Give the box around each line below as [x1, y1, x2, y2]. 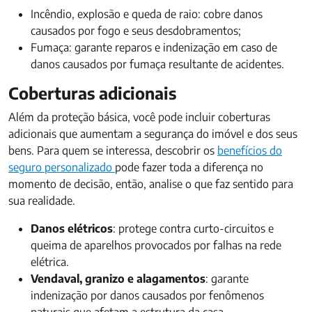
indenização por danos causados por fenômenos [31, 288, 264, 302]
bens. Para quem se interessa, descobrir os [8, 143, 217, 157]
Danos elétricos [31, 221, 113, 235]
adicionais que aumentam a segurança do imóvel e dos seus [8, 127, 297, 141]
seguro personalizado [8, 160, 115, 174]
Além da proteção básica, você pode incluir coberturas [8, 110, 270, 124]
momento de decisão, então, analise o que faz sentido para [8, 177, 293, 191]
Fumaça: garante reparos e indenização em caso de [31, 40, 277, 54]
